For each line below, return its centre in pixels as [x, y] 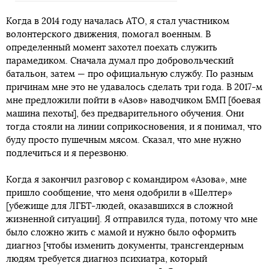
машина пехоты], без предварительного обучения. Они [125, 114]
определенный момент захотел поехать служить [112, 48]
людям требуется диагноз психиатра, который [107, 259]
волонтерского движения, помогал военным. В [108, 35]
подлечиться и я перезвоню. [67, 154]
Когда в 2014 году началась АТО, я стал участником [118, 22]
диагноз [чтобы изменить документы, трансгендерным [125, 246]
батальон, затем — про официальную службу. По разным [130, 74]
